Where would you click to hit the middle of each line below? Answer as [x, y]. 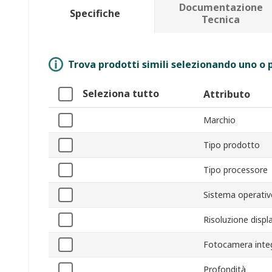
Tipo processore [236, 170]
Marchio [219, 120]
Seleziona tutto [121, 94]
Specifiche [95, 14]
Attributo [227, 94]
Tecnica [221, 20]
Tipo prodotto [232, 145]
